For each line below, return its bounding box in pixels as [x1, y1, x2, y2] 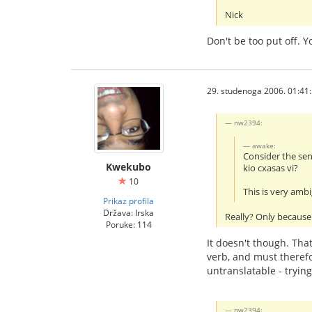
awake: [252, 141, 276, 151]
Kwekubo [106, 160, 151, 174]
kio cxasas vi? [243, 162, 299, 175]
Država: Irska [103, 207, 154, 219]
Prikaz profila [103, 195, 154, 207]
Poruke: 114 [105, 219, 152, 231]
